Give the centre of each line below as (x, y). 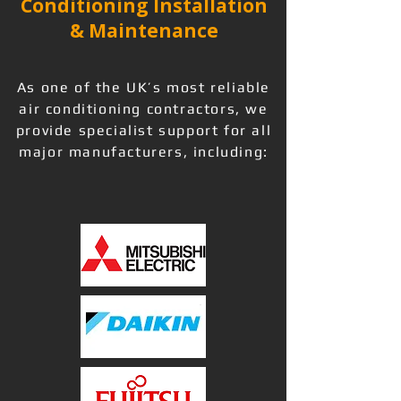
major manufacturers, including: (144, 152)
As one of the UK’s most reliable (144, 87)
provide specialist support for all (144, 130)
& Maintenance (144, 30)
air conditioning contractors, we (144, 109)
